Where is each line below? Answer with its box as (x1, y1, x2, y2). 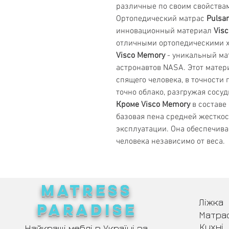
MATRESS (41, 181, 132, 200)
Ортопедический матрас (116, 14, 207, 25)
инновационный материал (116, 26, 214, 37)
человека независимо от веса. (116, 136, 225, 147)
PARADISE (36, 200, 137, 220)
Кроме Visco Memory (116, 100, 192, 110)
